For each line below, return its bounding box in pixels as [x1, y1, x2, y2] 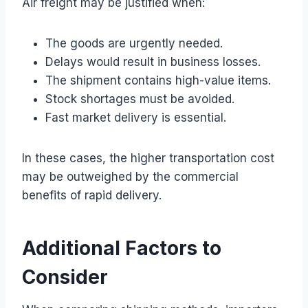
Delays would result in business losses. [45, 54, 261, 69]
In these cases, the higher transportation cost [22, 151, 274, 165]
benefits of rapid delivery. [22, 188, 162, 202]
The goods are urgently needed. [45, 36, 223, 50]
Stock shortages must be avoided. [45, 91, 234, 106]
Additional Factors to [22, 236, 221, 260]
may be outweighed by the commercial [22, 169, 239, 184]
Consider [22, 265, 108, 289]
